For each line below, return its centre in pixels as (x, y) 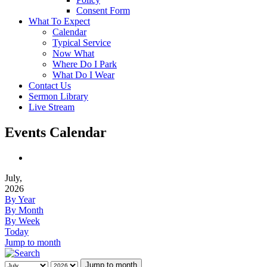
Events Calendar (56, 132)
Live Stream (52, 107)
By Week (22, 221)
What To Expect (59, 21)
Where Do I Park (85, 64)
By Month (24, 210)
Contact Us (50, 86)
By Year (20, 199)
